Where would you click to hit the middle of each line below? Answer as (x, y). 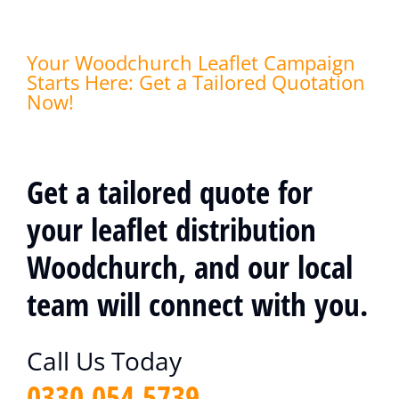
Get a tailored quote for (170, 192)
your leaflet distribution (171, 230)
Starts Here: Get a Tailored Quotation (196, 82)
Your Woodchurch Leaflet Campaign (191, 63)
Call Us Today (104, 361)
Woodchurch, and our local (190, 267)
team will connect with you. (197, 305)
